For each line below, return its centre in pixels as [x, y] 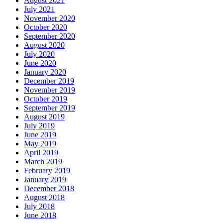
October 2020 [46, 27]
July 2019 [39, 126]
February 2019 [47, 170]
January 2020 [45, 72]
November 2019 [50, 90]
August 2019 [44, 117]
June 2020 [40, 63]
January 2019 [45, 179]
